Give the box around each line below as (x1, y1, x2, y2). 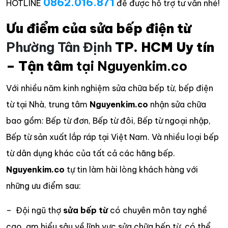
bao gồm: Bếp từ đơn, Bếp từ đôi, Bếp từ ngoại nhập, (6, 115, 211, 126)
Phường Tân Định (6, 39, 112, 55)
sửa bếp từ (63, 205, 110, 215)
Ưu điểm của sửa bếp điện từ (6, 20, 191, 37)
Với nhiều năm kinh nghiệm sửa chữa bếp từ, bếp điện (6, 82, 213, 93)
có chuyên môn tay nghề (110, 205, 207, 215)
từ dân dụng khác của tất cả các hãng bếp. (6, 148, 175, 158)
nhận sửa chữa (148, 99, 206, 109)
